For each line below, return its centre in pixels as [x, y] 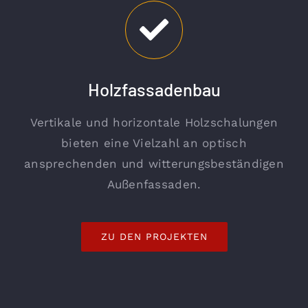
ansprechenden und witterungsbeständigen [154, 163]
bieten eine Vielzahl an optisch [154, 143]
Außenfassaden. [154, 184]
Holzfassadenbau [154, 89]
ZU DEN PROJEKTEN [154, 236]
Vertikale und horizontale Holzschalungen [154, 122]
